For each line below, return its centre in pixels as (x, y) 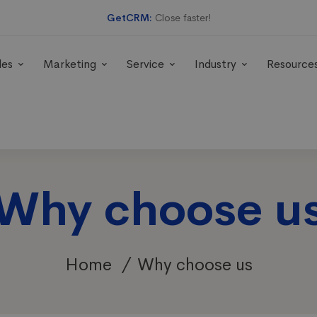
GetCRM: (129, 18)
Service (145, 64)
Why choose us (195, 265)
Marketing (69, 64)
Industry (215, 64)
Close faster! (181, 18)
